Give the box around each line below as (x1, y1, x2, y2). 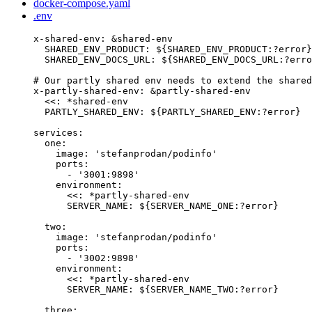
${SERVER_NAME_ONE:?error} (139, 201, 279, 212)
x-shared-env (33, 33, 100, 45)
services (33, 127, 78, 139)
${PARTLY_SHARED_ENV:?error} (150, 107, 301, 118)
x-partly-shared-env (33, 86, 139, 97)
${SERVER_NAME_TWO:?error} (139, 284, 279, 295)
